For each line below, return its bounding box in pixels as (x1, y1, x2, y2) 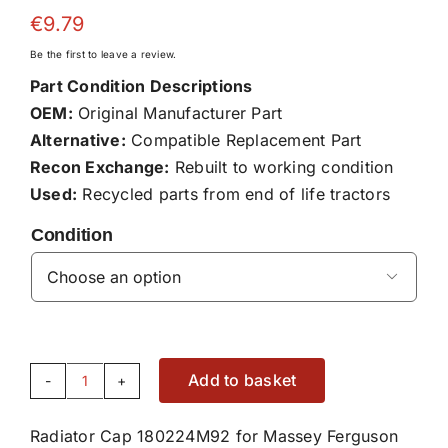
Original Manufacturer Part (72, 102, 283, 123)
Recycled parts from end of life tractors (77, 183, 391, 204)
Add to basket (188, 370, 297, 391)
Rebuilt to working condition (169, 156, 394, 177)
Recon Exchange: (29, 156, 170, 177)
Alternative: (29, 129, 126, 150)
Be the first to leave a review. (29, 47, 177, 60)
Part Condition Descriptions (29, 75, 253, 96)
